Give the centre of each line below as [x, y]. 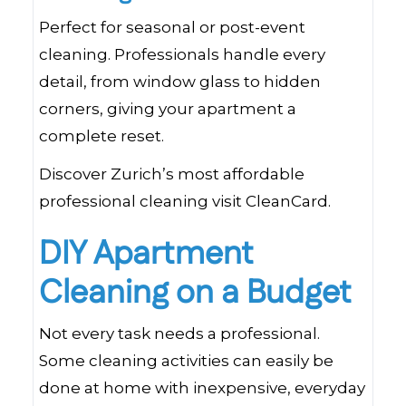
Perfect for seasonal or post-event [172, 27]
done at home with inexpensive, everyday [202, 388]
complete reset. [101, 136]
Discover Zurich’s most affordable [172, 174]
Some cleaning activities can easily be [186, 361]
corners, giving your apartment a [168, 109]
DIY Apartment [146, 254]
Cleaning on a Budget [195, 293]
